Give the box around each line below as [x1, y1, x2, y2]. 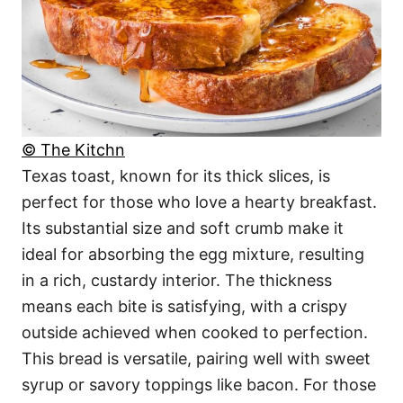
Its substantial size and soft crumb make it [22, 218, 344, 237]
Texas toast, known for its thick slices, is [22, 166, 330, 185]
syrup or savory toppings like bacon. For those [22, 374, 376, 394]
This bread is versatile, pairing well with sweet [22, 348, 371, 368]
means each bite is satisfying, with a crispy [22, 296, 347, 316]
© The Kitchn [22, 139, 125, 159]
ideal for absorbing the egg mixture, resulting [22, 244, 364, 264]
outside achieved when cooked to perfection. [22, 322, 368, 342]
